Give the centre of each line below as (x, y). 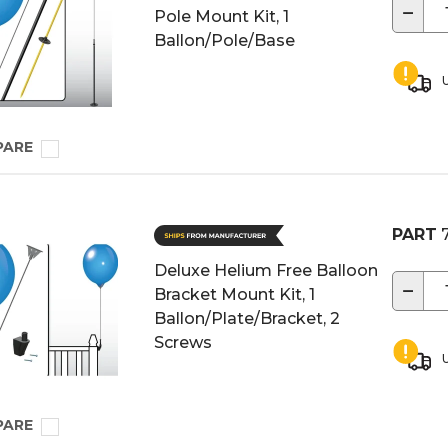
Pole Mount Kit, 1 (221, 16)
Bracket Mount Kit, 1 (234, 294)
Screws (183, 342)
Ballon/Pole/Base (224, 40)
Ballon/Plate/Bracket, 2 (247, 318)
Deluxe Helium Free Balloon (266, 270)
